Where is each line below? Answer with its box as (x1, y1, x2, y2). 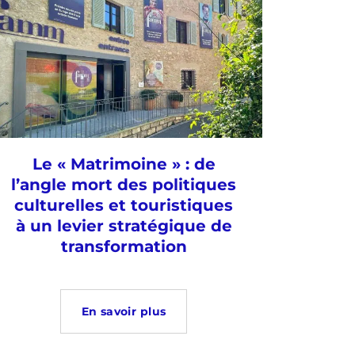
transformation (60, 237, 187, 257)
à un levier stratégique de (15, 216, 232, 236)
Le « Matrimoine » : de (32, 155, 216, 174)
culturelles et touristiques (14, 196, 233, 216)
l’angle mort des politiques (11, 175, 236, 195)
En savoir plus (81, 304, 166, 319)
